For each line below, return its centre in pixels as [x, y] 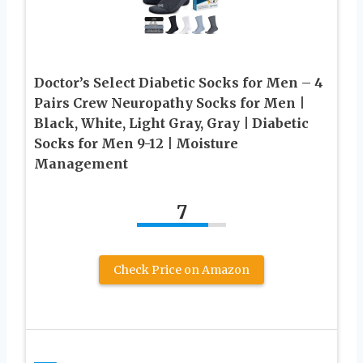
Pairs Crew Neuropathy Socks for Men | [169, 102]
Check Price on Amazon [181, 269]
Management [81, 163]
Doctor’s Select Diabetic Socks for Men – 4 [179, 82]
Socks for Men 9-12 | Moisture [136, 143]
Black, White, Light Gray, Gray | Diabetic [171, 123]
